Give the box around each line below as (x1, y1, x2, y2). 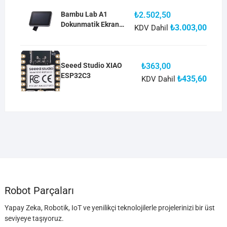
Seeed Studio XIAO (60, 61, 122, 69)
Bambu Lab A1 (60, 10, 107, 18)
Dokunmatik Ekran (60, 20, 119, 28)
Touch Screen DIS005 (60, 30, 130, 39)
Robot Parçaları (4, 184, 74, 197)
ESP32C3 (60, 71, 91, 80)
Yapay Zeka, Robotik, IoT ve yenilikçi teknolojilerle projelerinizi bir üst (4, 204, 215, 212)
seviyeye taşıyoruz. (4, 214, 64, 222)
